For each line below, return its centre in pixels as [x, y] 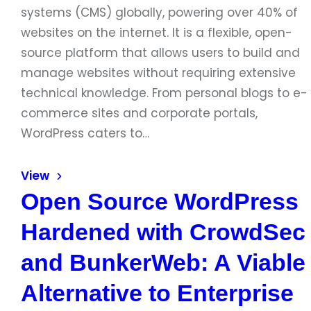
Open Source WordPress [160, 201]
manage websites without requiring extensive [158, 73]
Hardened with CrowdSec [163, 232]
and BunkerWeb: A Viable [163, 262]
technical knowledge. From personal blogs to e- [164, 93]
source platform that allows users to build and [160, 53]
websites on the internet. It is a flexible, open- [157, 33]
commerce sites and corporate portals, [139, 113]
